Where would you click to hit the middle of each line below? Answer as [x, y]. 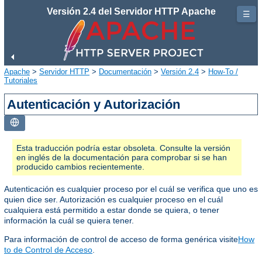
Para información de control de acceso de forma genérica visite [121, 239]
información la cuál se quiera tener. [69, 220]
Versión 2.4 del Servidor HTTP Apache [131, 11]
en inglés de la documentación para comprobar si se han [122, 157]
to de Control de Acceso [48, 249]
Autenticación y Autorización [94, 104]
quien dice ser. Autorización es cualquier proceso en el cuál [113, 199]
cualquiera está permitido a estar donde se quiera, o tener [112, 210]
